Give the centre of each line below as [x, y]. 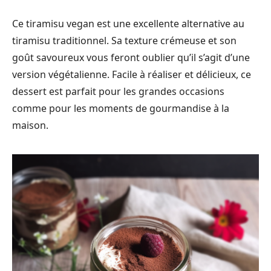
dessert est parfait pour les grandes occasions [118, 91]
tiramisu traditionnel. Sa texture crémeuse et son [124, 40]
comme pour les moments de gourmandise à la [121, 108]
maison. [30, 125]
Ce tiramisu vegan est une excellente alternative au [128, 23]
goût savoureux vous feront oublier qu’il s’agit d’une [131, 57]
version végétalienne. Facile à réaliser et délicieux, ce [132, 74]
